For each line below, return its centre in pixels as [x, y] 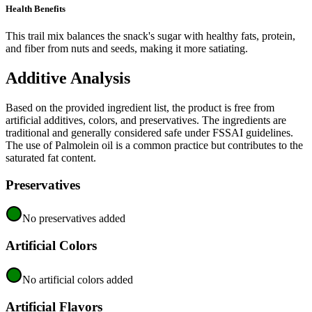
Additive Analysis [68, 78]
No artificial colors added [78, 279]
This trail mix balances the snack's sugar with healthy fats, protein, [150, 36]
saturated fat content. [51, 158]
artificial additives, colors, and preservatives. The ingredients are [146, 120]
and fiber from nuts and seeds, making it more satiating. [127, 49]
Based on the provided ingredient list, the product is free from [140, 108]
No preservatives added [74, 219]
